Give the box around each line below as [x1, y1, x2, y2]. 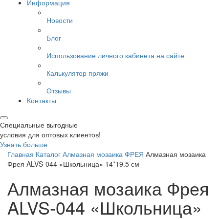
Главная [7, 149, 34, 159]
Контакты [27, 95, 56, 106]
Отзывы [46, 86, 71, 96]
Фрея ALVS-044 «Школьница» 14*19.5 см [7, 159, 139, 169]
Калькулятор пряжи [46, 68, 109, 78]
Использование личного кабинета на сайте [46, 50, 184, 61]
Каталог [36, 149, 61, 159]
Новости [46, 15, 73, 25]
